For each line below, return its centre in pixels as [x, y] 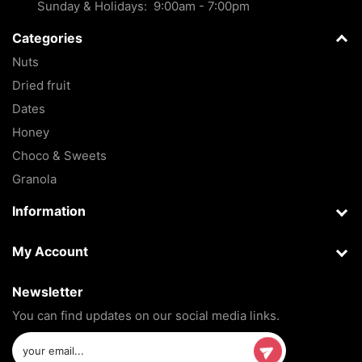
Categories [47, 38]
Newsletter [48, 292]
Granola [34, 179]
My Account [50, 252]
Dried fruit [41, 86]
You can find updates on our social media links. [146, 316]
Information [49, 211]
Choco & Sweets [59, 156]
